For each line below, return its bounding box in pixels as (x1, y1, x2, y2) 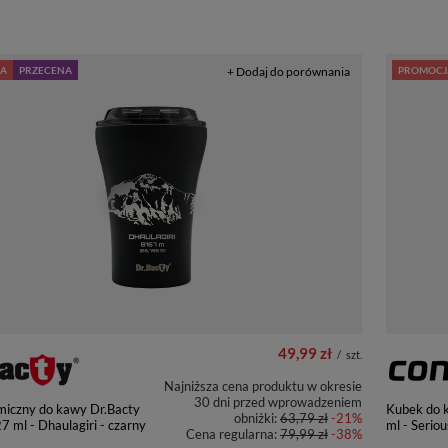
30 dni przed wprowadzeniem (194, 394, 362, 410)
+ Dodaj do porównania (227, 64, 350, 79)
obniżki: (234, 410, 280, 426)
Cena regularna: (186, 426, 280, 442)
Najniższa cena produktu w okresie (164, 378, 362, 394)
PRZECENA (19, 64, 72, 76)
